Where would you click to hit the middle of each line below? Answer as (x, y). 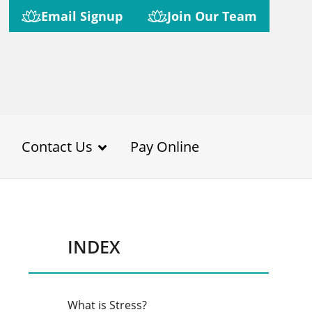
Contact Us (57, 146)
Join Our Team (212, 16)
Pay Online (165, 146)
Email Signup (82, 16)
